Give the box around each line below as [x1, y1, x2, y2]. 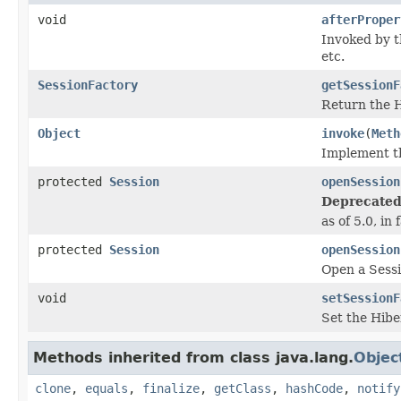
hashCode [286, 380, 343, 396]
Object [38, 125, 81, 141]
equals [85, 380, 128, 396]
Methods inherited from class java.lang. [33, 348, 354, 366]
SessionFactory [38, 77, 138, 92]
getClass [214, 380, 271, 396]
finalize [142, 380, 200, 396]
